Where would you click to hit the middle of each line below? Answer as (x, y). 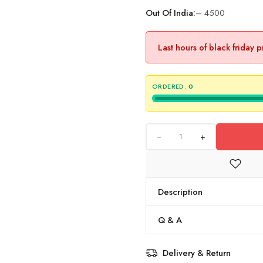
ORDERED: (169, 86)
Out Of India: (171, 13)
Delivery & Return (197, 253)
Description (180, 192)
